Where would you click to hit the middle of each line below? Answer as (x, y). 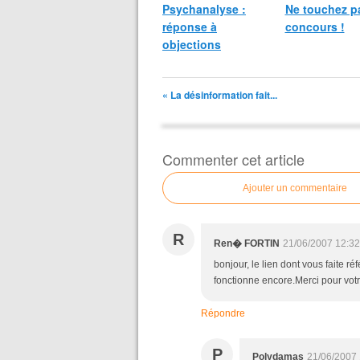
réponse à (190, 27)
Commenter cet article (233, 159)
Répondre (223, 313)
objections (192, 44)
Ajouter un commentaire (295, 188)
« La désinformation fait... (220, 95)
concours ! (315, 27)
